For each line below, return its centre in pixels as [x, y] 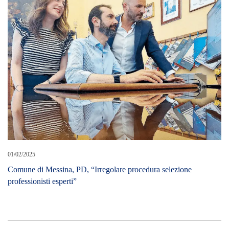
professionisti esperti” [42, 27]
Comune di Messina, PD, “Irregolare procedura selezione [100, 15]
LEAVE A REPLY [114, 98]
